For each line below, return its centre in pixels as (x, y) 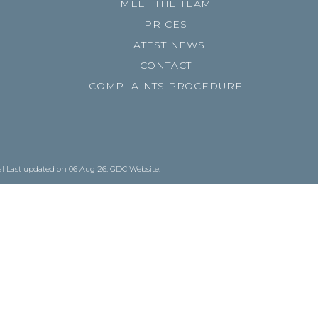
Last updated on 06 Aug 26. (58, 169)
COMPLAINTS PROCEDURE (166, 86)
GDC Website (135, 169)
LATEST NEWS (166, 45)
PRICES (166, 24)
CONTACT (166, 65)
